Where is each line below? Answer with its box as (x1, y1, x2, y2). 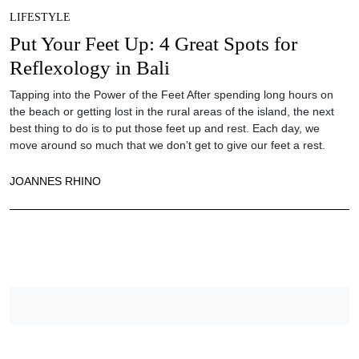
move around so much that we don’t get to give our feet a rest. (10, 138, 325, 151)
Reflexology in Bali (10, 56, 170, 79)
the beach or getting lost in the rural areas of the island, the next (10, 104, 334, 118)
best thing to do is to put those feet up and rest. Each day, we (10, 121, 320, 135)
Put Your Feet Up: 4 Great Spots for (10, 32, 297, 54)
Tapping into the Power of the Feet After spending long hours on (10, 87, 333, 101)
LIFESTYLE (10, 10, 71, 23)
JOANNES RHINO (10, 174, 101, 188)
